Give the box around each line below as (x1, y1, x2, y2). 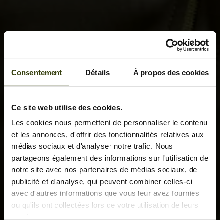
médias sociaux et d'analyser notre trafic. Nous (11, 141, 173, 150)
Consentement (11, 68, 62, 77)
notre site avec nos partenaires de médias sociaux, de (11, 165, 197, 174)
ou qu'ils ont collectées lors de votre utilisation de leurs (11, 200, 199, 209)
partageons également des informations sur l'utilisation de (11, 153, 208, 162)
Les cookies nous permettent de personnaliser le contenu (11, 118, 208, 127)
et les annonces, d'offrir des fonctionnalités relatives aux (11, 130, 204, 138)
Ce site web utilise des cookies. (11, 103, 122, 111)
